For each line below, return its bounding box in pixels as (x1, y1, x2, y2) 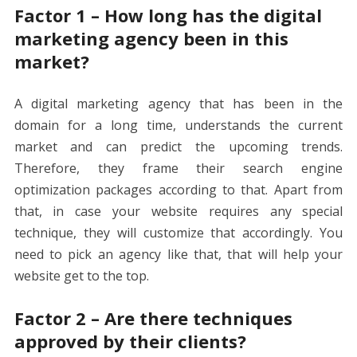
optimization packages (14, 180, 159, 198)
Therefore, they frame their (14, 159, 244, 177)
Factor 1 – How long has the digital (14, 2, 322, 27)
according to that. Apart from (158, 180, 343, 198)
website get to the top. (14, 266, 152, 284)
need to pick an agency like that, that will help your (14, 245, 343, 263)
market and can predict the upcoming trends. (14, 137, 343, 155)
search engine (243, 159, 343, 177)
